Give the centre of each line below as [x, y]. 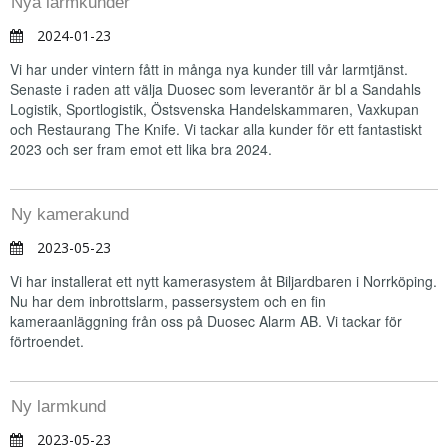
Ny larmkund [58, 406]
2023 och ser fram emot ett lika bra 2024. [143, 149]
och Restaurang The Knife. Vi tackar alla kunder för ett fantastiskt [216, 129]
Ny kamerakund [70, 214]
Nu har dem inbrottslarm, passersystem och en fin [168, 301]
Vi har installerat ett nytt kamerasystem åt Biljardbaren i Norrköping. [223, 281]
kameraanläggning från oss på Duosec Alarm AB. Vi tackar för [206, 321]
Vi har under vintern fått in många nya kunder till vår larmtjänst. [209, 69]
